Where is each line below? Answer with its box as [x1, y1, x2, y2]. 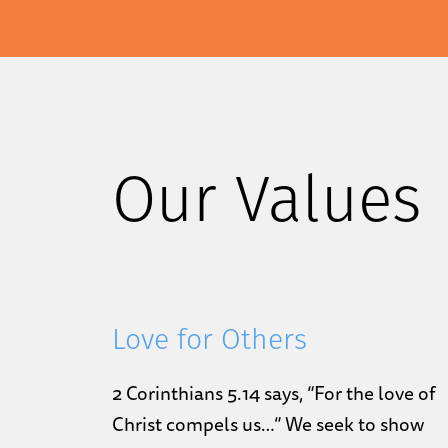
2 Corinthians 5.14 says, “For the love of [112, 378, 435, 409]
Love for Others [112, 328, 307, 357]
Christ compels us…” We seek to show [112, 409, 424, 440]
